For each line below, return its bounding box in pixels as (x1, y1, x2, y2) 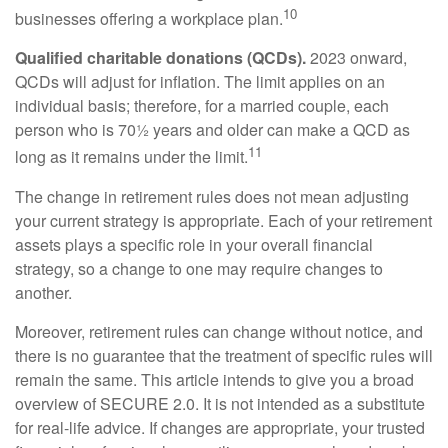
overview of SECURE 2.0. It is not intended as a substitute (15, 391, 425, 415)
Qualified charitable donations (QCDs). (15, 46, 306, 70)
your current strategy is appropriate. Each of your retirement (15, 208, 432, 232)
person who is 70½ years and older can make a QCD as (15, 118, 410, 142)
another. (15, 280, 72, 304)
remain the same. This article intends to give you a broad (15, 367, 414, 391)
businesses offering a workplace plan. (15, 7, 283, 31)
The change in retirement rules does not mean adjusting (15, 184, 409, 208)
